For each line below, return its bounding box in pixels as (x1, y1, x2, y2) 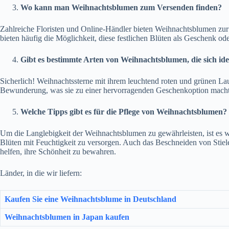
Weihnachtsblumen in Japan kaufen (5, 212, 129, 221)
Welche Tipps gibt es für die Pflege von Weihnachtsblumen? (20, 107, 227, 116)
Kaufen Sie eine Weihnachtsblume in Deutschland (5, 194, 176, 203)
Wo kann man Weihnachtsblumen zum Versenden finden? (20, 3, 222, 12)
